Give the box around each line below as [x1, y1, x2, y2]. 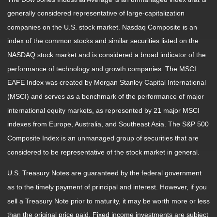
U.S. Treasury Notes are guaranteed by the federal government [7, 169, 201, 177]
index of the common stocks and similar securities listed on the [7, 37, 199, 45]
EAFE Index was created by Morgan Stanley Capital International [7, 78, 206, 87]
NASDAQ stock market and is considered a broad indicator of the [7, 51, 206, 59]
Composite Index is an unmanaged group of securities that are [7, 134, 199, 142]
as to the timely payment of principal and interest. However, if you [7, 183, 207, 191]
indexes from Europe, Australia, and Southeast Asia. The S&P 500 [7, 120, 209, 128]
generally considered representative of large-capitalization [7, 9, 185, 17]
